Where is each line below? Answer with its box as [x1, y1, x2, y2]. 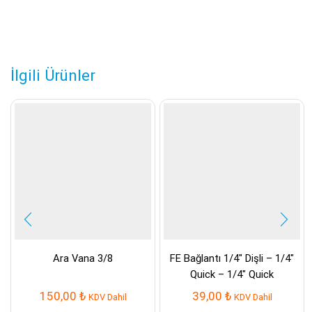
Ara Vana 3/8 [53, 251, 113, 265]
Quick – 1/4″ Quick [190, 267, 274, 281]
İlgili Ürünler [10, 65, 95, 84]
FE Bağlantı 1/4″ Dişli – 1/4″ [170, 251, 294, 265]
